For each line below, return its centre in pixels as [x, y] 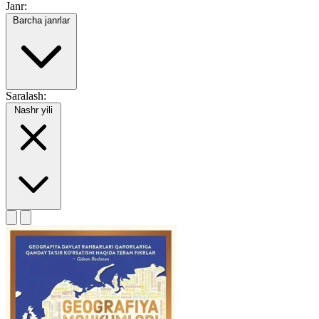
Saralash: [26, 96]
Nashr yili [33, 110]
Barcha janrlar [41, 21]
